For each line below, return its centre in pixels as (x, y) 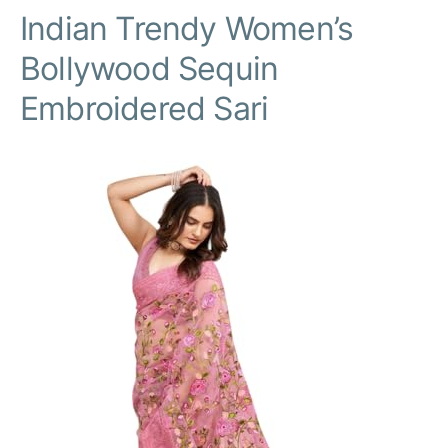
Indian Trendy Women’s (187, 29)
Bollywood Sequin (149, 69)
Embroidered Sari (144, 109)
